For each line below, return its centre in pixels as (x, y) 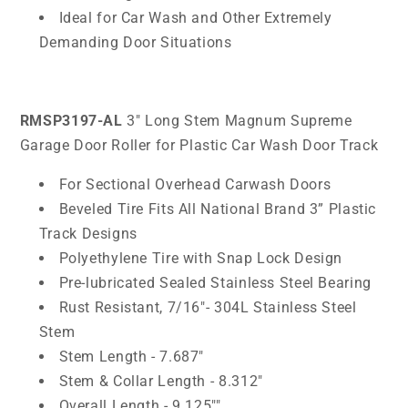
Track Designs (88, 233)
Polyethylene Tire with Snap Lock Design (201, 258)
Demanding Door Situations (135, 43)
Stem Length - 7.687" (132, 356)
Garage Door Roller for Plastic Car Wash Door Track (199, 145)
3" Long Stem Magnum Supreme (240, 120)
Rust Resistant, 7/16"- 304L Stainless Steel (208, 307)
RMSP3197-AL (71, 120)
